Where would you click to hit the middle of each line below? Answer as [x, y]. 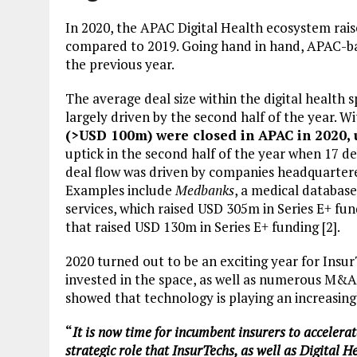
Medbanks [205, 190]
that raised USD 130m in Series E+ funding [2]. [203, 227]
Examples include [120, 190]
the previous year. [120, 64]
